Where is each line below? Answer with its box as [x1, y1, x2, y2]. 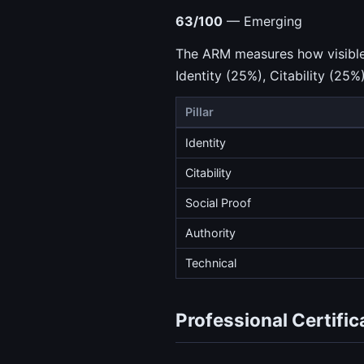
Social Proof [185, 196, 252, 210]
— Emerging [223, 12, 302, 29]
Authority [185, 226, 236, 240]
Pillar [185, 105, 214, 119]
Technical [185, 256, 237, 271]
